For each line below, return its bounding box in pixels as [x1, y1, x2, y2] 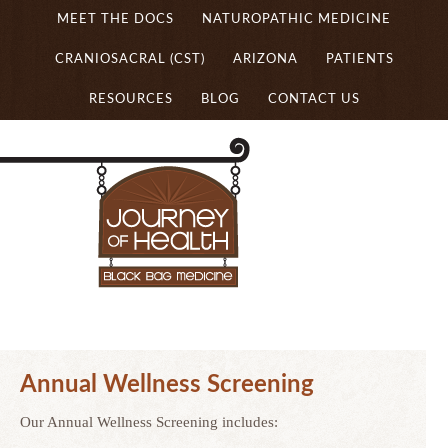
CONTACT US [267, 93, 360, 106]
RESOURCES [88, 93, 173, 106]
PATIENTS [325, 53, 394, 66]
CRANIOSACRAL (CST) [54, 53, 205, 66]
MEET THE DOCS [57, 13, 174, 26]
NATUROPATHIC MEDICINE [202, 13, 391, 26]
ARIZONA [232, 53, 298, 66]
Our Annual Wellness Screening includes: [20, 414, 278, 430]
